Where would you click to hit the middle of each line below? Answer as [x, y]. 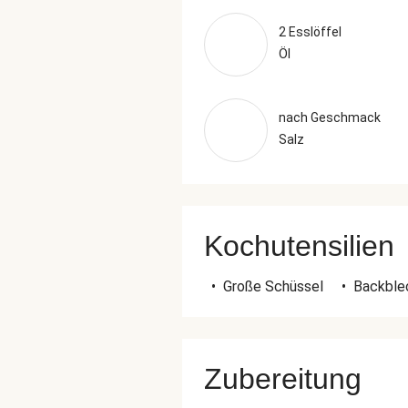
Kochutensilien [299, 246]
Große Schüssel [273, 286]
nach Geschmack [330, 117]
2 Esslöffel [310, 32]
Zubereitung [283, 379]
